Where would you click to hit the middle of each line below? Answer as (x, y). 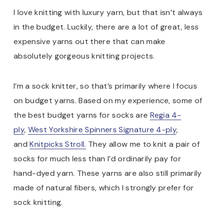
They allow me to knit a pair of (143, 144)
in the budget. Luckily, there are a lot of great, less (106, 27)
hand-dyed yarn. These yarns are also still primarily (108, 173)
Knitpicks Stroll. (58, 144)
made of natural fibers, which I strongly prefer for (104, 187)
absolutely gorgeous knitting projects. (84, 56)
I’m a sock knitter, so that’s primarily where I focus (105, 86)
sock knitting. (38, 202)
